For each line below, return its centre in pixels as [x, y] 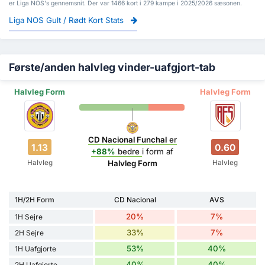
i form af [158, 152]
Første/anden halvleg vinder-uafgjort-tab [112, 67]
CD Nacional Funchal [127, 140]
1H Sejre [29, 217]
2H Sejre [29, 233]
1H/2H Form [35, 200]
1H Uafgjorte [35, 249]
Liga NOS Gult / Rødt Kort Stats [67, 20]
